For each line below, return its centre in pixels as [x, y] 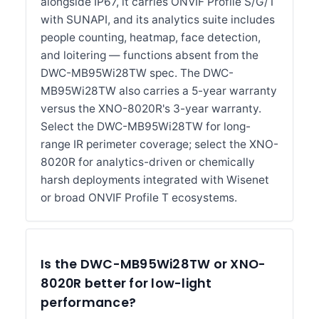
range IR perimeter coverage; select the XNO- [159, 144]
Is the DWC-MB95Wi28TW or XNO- [153, 264]
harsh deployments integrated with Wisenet [155, 180]
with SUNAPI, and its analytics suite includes [158, 20]
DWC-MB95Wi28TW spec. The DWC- [137, 73]
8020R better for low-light [126, 283]
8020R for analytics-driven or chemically [148, 162]
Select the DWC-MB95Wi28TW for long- [146, 126]
